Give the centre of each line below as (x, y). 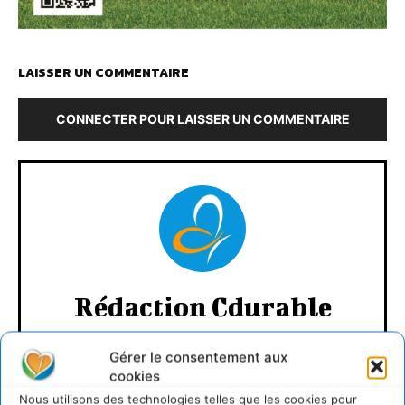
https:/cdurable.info (202, 340)
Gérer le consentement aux (198, 357)
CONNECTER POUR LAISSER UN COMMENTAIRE (202, 118)
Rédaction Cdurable (202, 306)
